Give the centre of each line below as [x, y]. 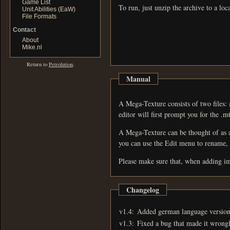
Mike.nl [32, 47]
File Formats [39, 16]
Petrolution [61, 64]
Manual [138, 79]
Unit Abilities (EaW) [49, 9]
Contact [24, 30]
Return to [38, 64]
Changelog [143, 189]
